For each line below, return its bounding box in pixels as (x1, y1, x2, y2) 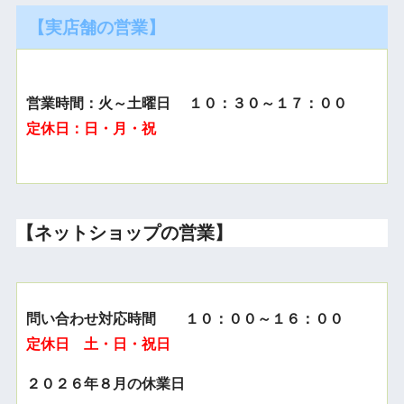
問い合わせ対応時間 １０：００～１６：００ (25, 310, 344, 326)
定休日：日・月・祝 (25, 120, 156, 136)
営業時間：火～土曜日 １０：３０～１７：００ (25, 95, 347, 111)
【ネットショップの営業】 (15, 223, 233, 243)
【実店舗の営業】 (27, 16, 165, 39)
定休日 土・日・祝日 (25, 335, 170, 352)
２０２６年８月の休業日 (25, 375, 185, 391)
